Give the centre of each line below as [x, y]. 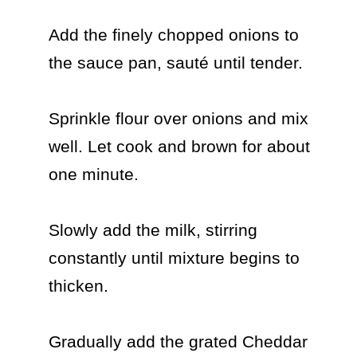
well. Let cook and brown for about [179, 146]
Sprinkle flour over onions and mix [178, 118]
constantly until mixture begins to [174, 258]
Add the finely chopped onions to [173, 35]
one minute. [93, 174]
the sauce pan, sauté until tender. [175, 63]
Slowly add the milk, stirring [153, 230]
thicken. [78, 286]
